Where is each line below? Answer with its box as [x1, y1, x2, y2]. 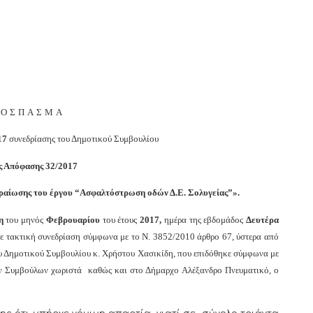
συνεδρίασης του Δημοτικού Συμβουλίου [7, 133, 159, 145]
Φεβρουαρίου [45, 214, 100, 225]
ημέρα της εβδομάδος [161, 214, 247, 225]
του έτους [99, 214, 140, 225]
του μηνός [3, 214, 46, 225]
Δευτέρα [246, 214, 279, 225]
